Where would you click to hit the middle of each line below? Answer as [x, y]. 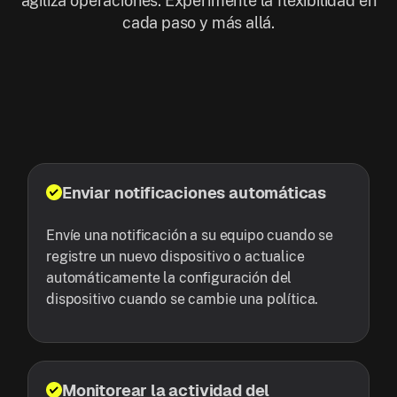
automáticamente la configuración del [169, 278]
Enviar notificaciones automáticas [195, 193]
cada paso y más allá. [198, 23]
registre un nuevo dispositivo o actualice [175, 257]
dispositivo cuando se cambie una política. [183, 300]
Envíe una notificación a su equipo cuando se [190, 236]
